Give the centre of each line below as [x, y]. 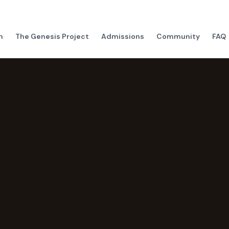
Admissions [123, 36]
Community [178, 36]
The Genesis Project [52, 36]
